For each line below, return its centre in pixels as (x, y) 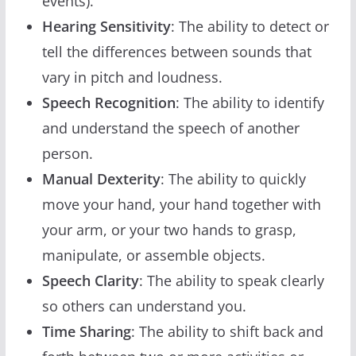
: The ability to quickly (233, 178)
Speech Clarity (90, 280)
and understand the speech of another (170, 128)
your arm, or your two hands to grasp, (169, 229)
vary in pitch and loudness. (132, 77)
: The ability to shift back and (227, 331)
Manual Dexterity (101, 178)
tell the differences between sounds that (176, 51)
